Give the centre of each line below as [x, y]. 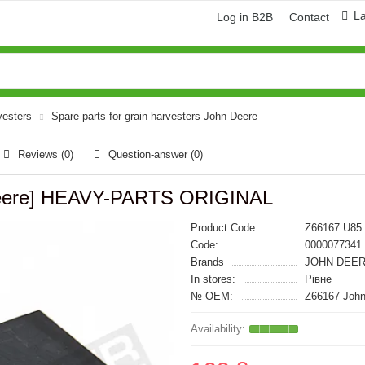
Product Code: [224, 228]
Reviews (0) [46, 154]
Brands [207, 262]
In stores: [213, 279]
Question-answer [150, 154]
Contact [309, 17]
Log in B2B [245, 17]
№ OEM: [212, 296]
